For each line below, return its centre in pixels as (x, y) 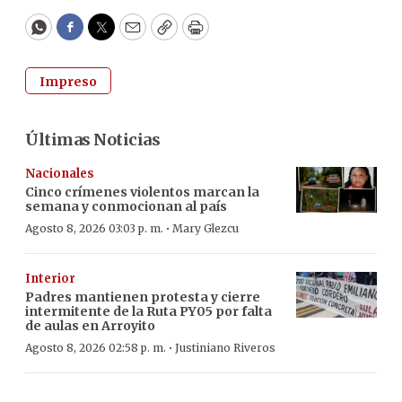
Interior (50, 279)
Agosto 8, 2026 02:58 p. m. (96, 348)
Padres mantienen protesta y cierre (143, 297)
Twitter (130, 35)
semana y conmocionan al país (126, 207)
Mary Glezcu (205, 229)
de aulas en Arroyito (90, 326)
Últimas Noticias (92, 140)
